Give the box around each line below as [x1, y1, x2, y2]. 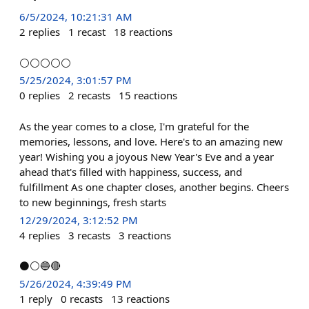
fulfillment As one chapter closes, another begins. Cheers [19, 179, 289, 194]
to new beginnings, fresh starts [19, 195, 166, 209]
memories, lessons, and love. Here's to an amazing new [19, 134, 283, 148]
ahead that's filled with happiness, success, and [19, 164, 242, 179]
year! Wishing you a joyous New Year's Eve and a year [19, 149, 274, 163]
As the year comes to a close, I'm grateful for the [19, 119, 249, 133]
